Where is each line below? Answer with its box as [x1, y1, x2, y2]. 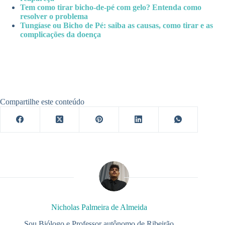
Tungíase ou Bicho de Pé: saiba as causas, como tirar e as [20, 21, 213, 30]
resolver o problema [20, 12, 88, 21]
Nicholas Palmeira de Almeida [51, 202, 147, 211]
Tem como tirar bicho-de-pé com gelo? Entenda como [20, 3, 201, 12]
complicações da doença [20, 30, 101, 39]
